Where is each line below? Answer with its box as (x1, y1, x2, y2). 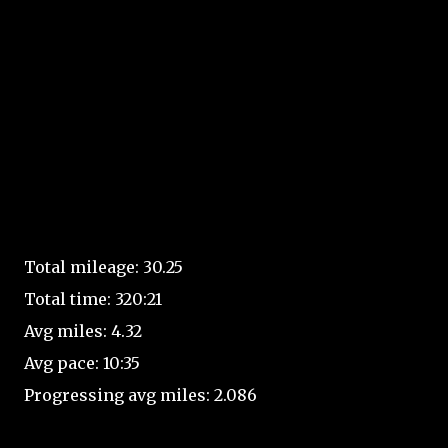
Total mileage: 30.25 (24, 257, 183, 277)
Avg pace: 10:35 (24, 353, 140, 373)
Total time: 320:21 (24, 289, 162, 309)
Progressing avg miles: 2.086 (24, 385, 257, 405)
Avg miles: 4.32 (24, 321, 142, 341)
